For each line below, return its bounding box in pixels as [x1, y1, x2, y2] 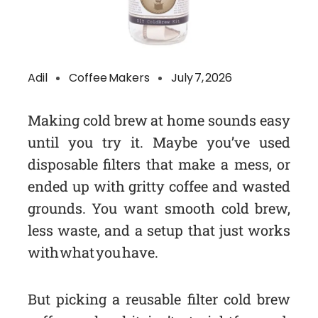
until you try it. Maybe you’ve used [27, 133, 291, 152]
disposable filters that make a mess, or [27, 155, 291, 174]
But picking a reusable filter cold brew [27, 290, 291, 309]
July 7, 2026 [170, 70, 232, 87]
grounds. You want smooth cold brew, [27, 199, 291, 218]
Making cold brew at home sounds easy [27, 111, 291, 130]
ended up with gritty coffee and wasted [27, 177, 291, 196]
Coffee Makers [68, 70, 150, 87]
